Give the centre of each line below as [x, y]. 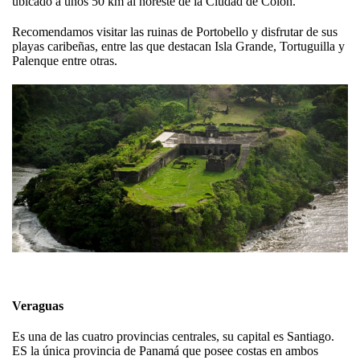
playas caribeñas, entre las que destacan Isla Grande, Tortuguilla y [178, 47]
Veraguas [38, 306]
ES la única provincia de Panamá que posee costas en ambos [165, 351]
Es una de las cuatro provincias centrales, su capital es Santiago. [173, 337]
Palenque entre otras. [65, 61]
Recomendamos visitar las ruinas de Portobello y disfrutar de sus [175, 32]
